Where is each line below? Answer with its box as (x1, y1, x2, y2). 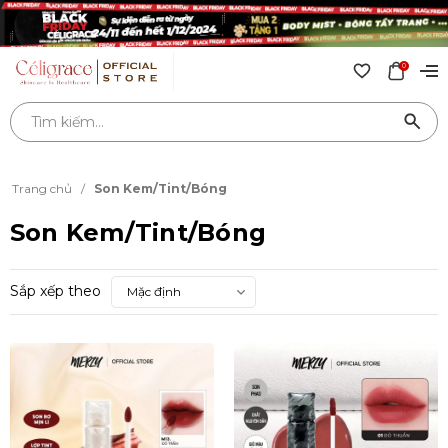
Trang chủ (12, 181, 72, 196)
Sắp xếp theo (10, 282, 101, 300)
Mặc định (127, 284, 181, 299)
